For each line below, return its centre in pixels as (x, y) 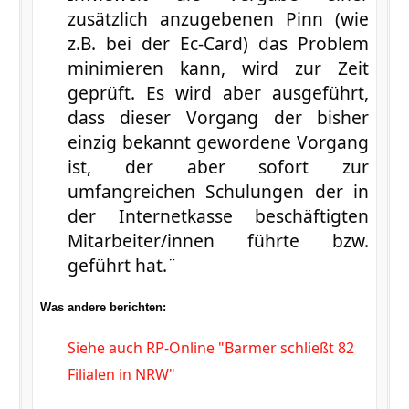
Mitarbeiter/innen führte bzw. (218, 240)
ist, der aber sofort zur (218, 166)
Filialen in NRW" (121, 374)
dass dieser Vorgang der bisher (218, 117)
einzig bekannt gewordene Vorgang (218, 142)
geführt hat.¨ (122, 265)
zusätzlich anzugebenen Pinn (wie (218, 18)
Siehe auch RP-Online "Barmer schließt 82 (210, 347)
